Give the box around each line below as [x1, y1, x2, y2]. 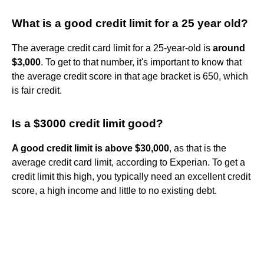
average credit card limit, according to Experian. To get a [12, 157, 245, 167]
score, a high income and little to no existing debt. [12, 185, 217, 196]
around [213, 42, 245, 53]
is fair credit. [12, 85, 62, 95]
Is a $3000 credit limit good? [12, 117, 163, 130]
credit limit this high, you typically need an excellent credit [12, 171, 250, 181]
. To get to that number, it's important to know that [41, 57, 242, 67]
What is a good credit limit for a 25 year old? [12, 16, 248, 29]
